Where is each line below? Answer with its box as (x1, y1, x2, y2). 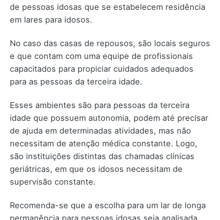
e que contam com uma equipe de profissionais (10, 51, 193, 61)
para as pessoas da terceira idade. (10, 76, 142, 86)
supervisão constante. (10, 176, 96, 187)
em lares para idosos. (10, 14, 92, 25)
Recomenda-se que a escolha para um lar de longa (10, 200, 206, 210)
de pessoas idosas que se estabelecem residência (10, 1, 205, 12)
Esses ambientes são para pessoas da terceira (10, 100, 190, 110)
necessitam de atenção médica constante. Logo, (10, 138, 197, 148)
